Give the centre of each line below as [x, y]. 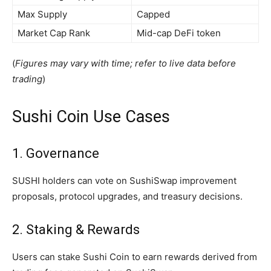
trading [27, 79]
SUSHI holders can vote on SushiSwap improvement [124, 181]
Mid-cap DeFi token [179, 33]
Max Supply [42, 15]
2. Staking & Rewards [76, 230]
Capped [153, 15]
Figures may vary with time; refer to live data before [126, 64]
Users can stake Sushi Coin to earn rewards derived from [135, 257]
